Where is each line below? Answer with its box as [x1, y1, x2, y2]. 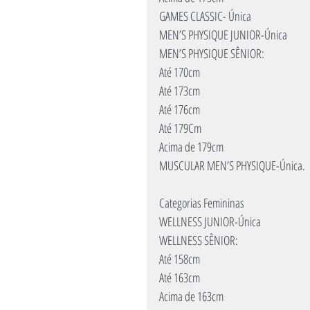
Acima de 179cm [159, 138, 224, 155]
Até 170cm [159, 64, 200, 80]
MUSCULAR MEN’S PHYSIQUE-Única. [159, 157, 305, 174]
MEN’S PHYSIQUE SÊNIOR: [159, 45, 264, 62]
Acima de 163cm [159, 288, 224, 304]
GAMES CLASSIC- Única [159, 8, 251, 24]
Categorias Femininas [159, 194, 244, 211]
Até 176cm [159, 101, 200, 118]
